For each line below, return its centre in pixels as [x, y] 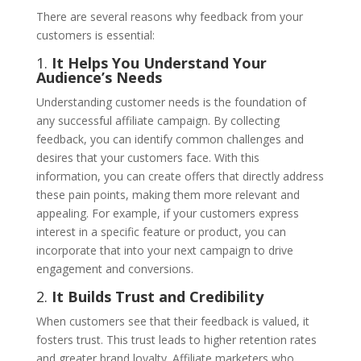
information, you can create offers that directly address [180, 176]
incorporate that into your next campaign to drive [164, 250]
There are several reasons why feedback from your [169, 16]
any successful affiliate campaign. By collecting [158, 120]
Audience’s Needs [99, 77]
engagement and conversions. [114, 268]
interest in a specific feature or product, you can [161, 231]
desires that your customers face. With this [147, 157]
